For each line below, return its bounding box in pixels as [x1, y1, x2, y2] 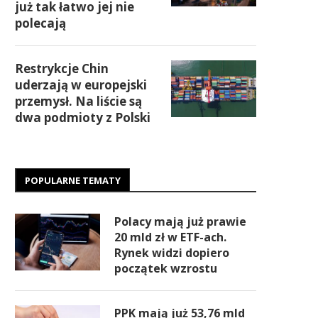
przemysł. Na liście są [15, 93, 142, 109]
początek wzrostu [114, 261, 217, 276]
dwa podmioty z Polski [15, 109, 150, 126]
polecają [15, 15, 66, 31]
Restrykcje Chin [15, 60, 109, 77]
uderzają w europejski [15, 77, 147, 93]
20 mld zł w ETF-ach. [114, 229, 226, 245]
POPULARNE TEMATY [25, 174, 121, 187]
